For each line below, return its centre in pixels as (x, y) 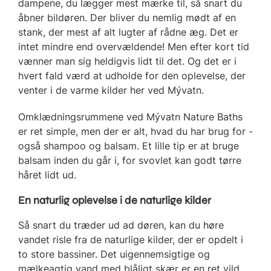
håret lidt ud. (47, 175)
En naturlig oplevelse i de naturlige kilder (115, 200)
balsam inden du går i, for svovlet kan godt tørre (130, 160)
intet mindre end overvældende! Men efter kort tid (134, 46)
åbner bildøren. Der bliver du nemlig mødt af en (127, 17)
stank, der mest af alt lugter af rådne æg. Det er (128, 32)
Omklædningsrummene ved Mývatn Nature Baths (130, 116)
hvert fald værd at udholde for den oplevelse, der (132, 75)
